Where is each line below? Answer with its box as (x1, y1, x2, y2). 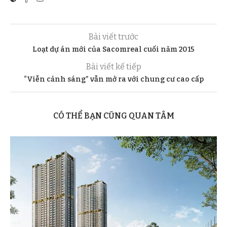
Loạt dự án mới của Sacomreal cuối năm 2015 (32, 45, 195, 54)
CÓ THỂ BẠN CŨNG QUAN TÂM (53, 111, 174, 121)
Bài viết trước (89, 32, 138, 42)
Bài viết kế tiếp (86, 62, 141, 72)
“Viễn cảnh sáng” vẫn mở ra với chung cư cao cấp (23, 75, 204, 84)
